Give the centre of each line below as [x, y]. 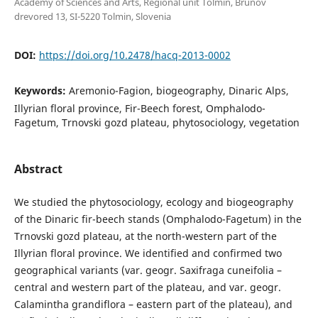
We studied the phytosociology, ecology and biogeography [153, 202]
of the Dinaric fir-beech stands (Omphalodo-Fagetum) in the [158, 219]
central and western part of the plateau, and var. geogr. [147, 287]
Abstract [38, 169]
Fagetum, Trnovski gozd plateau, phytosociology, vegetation [157, 122]
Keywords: [41, 90]
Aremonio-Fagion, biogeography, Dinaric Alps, [179, 90]
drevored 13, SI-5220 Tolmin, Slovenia [92, 16]
